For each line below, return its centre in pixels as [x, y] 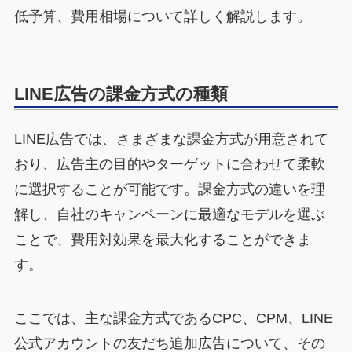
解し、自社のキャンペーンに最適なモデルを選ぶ [169, 215]
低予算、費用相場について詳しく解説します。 [162, 16]
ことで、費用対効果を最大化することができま [162, 240]
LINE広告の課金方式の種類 [121, 94]
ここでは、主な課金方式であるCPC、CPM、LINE [173, 319]
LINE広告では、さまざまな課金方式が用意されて [171, 139]
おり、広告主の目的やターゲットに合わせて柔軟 [169, 165]
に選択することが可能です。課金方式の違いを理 [169, 190]
